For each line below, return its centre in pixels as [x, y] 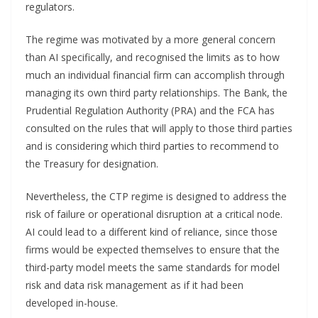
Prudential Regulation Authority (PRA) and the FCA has [150, 110]
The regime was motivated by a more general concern [150, 39]
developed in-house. [72, 302]
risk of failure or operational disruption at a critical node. [154, 214]
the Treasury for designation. [92, 163]
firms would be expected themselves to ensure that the [153, 249]
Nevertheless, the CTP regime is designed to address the [156, 196]
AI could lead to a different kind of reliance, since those [152, 231]
